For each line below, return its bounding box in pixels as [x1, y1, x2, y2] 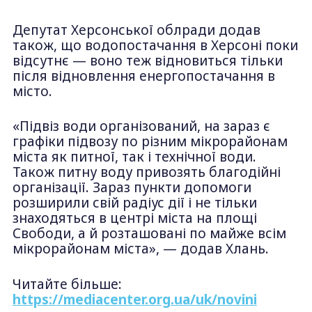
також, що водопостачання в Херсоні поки [12, 36, 298, 54]
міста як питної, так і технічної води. [12, 148, 256, 166]
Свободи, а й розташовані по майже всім [12, 224, 286, 243]
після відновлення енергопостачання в [12, 66, 275, 85]
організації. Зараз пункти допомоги [12, 178, 251, 197]
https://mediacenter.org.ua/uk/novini [12, 290, 257, 309]
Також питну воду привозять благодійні [12, 163, 281, 182]
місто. [12, 81, 56, 100]
